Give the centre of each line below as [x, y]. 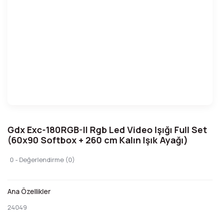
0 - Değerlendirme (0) [42, 160]
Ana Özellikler [29, 191]
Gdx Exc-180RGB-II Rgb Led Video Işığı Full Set [107, 130]
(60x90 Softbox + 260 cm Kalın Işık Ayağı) [98, 140]
